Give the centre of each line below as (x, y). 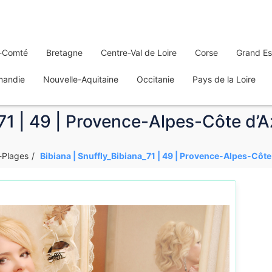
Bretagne (64, 53)
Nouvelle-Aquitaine (81, 79)
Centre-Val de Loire (139, 53)
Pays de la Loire (224, 79)
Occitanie (155, 79)
